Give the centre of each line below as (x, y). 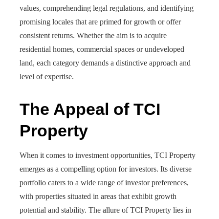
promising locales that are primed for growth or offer (100, 22)
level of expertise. (47, 77)
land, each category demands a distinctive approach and (105, 63)
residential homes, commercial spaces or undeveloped (102, 49)
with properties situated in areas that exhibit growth (98, 196)
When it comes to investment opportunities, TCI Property (108, 155)
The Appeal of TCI (90, 109)
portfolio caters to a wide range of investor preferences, (104, 183)
